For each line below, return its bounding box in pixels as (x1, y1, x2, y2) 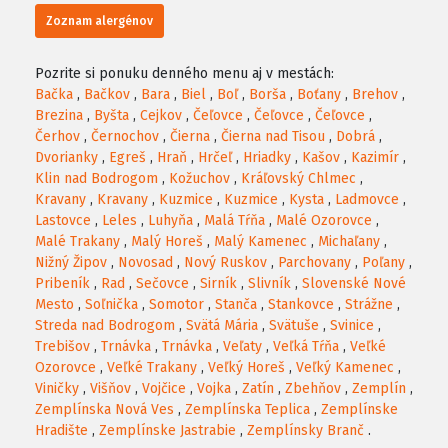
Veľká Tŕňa (273, 338, 339, 356)
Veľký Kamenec (296, 359, 394, 377)
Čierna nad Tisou (221, 128, 325, 146)
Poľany (362, 254, 405, 272)
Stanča (215, 296, 257, 314)
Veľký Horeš (208, 359, 285, 377)
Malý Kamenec (214, 233, 307, 251)
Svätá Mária (186, 317, 258, 335)
